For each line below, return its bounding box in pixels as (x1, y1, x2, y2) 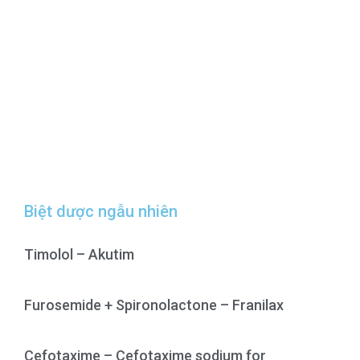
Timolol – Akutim (24, 246, 134, 264)
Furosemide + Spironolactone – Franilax (24, 297, 284, 314)
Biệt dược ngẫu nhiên (24, 202, 178, 222)
